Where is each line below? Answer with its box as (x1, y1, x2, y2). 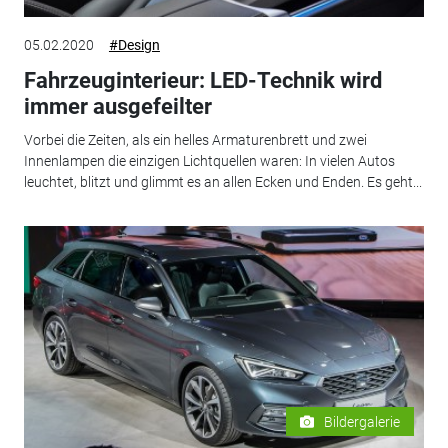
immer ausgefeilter (23, 93, 212, 119)
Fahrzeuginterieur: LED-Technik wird (23, 67, 382, 93)
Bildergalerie (324, 413, 401, 430)
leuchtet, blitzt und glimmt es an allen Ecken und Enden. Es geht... (23, 174, 422, 191)
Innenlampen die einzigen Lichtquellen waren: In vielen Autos (23, 153, 395, 170)
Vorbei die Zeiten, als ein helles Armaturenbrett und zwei (23, 132, 367, 149)
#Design (108, 36, 160, 53)
